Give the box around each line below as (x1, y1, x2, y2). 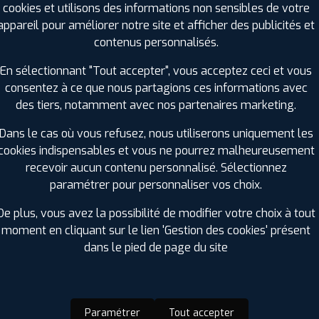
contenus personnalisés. (93, 34, 219, 50)
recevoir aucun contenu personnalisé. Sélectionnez (25, 159, 287, 175)
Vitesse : (18, 20, 64, 36)
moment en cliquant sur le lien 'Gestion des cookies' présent (1, 222, 310, 238)
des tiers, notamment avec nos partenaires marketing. (16, 97, 296, 113)
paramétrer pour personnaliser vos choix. (50, 177, 262, 192)
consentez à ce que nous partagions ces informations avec (4, 80, 308, 95)
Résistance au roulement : (18, 54, 155, 70)
